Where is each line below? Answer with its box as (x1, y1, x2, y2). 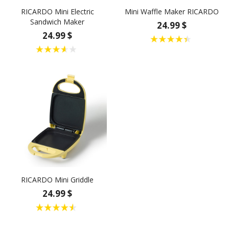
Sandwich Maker (30, 16, 84, 27)
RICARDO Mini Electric (20, 6, 94, 16)
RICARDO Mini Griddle (21, 175, 94, 185)
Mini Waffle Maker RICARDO (125, 6, 219, 16)
